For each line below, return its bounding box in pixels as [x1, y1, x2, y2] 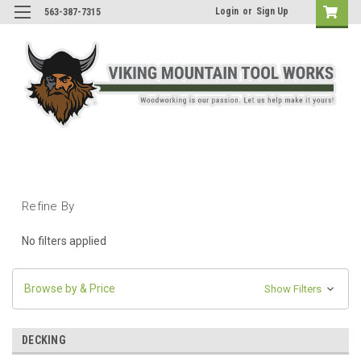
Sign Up [256, 6, 288, 17]
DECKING [22, 333, 66, 346]
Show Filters [263, 282, 324, 295]
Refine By [22, 198, 75, 214]
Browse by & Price [24, 281, 115, 295]
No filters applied [22, 234, 106, 247]
